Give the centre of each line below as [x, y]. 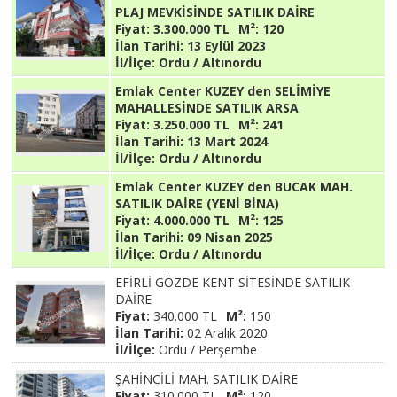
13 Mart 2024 [226, 141]
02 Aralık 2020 [226, 333]
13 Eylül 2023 [225, 46]
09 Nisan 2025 [229, 237]
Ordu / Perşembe [206, 350]
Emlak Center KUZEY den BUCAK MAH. [234, 187]
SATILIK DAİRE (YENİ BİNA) [198, 203]
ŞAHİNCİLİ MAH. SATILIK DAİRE [207, 379]
